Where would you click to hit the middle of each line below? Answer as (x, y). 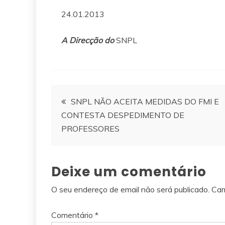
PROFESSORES (90, 128)
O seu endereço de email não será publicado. (130, 189)
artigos (82, 152)
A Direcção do (88, 40)
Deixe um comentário (129, 172)
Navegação (101, 97)
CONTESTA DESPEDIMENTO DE (123, 115)
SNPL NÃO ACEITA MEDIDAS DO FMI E (145, 101)
